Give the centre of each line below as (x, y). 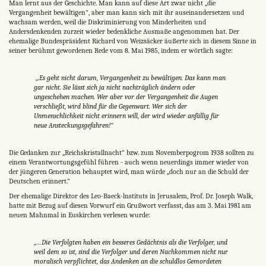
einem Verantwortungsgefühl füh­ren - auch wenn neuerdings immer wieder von (129, 162)
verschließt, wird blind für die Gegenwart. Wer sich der (110, 106)
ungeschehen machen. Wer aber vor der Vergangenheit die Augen (126, 96)
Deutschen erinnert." (39, 181)
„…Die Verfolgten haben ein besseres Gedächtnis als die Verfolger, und (130, 242)
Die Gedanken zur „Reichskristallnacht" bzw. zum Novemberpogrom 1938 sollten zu (132, 152)
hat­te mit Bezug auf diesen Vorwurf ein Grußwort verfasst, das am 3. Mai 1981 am (130, 205)
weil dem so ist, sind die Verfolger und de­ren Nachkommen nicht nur (131, 251)
